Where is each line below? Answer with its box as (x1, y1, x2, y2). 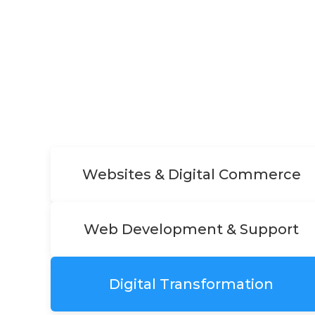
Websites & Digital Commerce (82, 166, 301, 183)
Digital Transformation (109, 276, 274, 292)
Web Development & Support (84, 221, 299, 238)
